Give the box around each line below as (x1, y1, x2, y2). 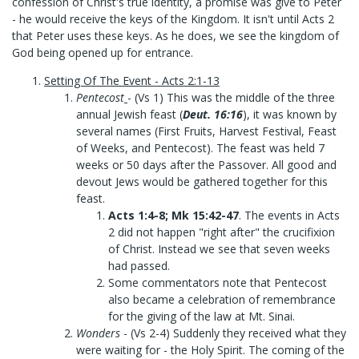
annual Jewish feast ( (76, 107, 183, 122)
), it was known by (243, 107, 337, 122)
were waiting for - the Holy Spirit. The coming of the (76, 342, 345, 357)
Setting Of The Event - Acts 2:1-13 (44, 73, 220, 88)
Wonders (76, 325, 120, 341)
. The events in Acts (239, 208, 340, 223)
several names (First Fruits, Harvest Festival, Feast (76, 123, 337, 139)
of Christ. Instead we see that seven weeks (108, 241, 330, 256)
